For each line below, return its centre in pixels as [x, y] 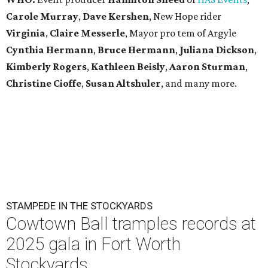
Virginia [26, 33]
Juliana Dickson [217, 50]
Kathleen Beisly [128, 67]
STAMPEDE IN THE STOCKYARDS [79, 206]
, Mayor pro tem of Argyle [181, 33]
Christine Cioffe [44, 83]
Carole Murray [42, 16]
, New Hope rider [185, 16]
